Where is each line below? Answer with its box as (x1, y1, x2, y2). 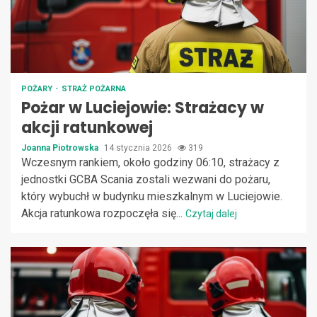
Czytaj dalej (185, 207, 237, 219)
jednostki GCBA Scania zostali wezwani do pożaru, (21, 172, 270, 186)
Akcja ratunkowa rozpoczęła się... (21, 206, 185, 220)
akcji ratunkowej (21, 116, 153, 139)
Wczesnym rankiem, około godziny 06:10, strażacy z (21, 155, 279, 169)
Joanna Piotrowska (21, 142, 100, 153)
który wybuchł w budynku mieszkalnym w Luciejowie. (21, 189, 282, 203)
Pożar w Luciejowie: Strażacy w (21, 96, 264, 119)
